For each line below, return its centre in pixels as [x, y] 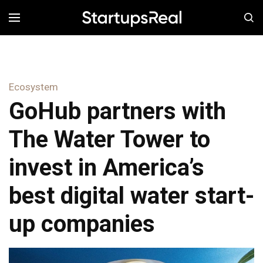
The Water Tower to [109, 140]
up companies [82, 224]
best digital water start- [131, 196]
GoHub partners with [117, 112]
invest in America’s [107, 168]
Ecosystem [33, 87]
